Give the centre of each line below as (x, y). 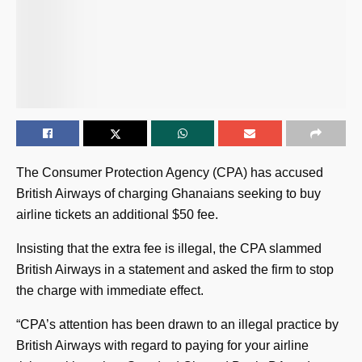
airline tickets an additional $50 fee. (117, 215)
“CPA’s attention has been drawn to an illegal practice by (177, 325)
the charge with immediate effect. (110, 291)
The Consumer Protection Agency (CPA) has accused (170, 173)
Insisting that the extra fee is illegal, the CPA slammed (169, 249)
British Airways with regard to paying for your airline (162, 346)
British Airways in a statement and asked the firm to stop (175, 270)
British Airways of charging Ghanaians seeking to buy (168, 194)
